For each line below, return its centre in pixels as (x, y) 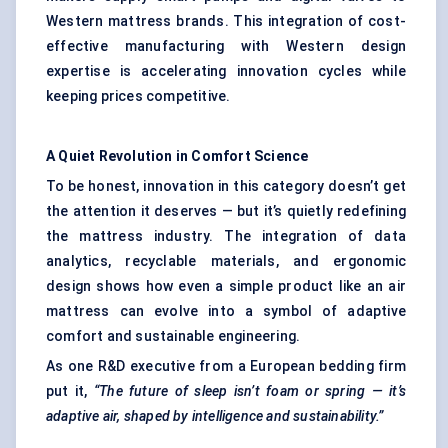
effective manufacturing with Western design (226, 46)
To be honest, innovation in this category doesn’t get (226, 186)
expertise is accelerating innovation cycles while (226, 71)
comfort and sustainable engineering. (173, 336)
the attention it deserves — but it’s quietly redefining (226, 211)
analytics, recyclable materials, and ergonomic (226, 261)
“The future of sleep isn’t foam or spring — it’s (249, 391)
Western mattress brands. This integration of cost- (226, 21)
